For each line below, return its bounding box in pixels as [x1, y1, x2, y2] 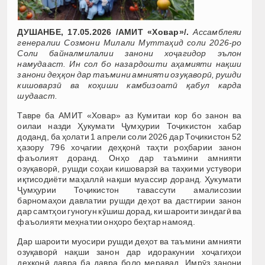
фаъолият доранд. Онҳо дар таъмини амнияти [17, 153, 242, 163]
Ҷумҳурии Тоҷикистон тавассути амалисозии [17, 185, 242, 195]
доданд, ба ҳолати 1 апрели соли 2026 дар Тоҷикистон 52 [17, 131, 242, 141]
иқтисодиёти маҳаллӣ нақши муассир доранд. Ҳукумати [17, 174, 242, 184]
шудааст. [17, 91, 58, 101]
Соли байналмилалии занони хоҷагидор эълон [17, 48, 242, 58]
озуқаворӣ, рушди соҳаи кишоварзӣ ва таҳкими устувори [17, 163, 242, 173]
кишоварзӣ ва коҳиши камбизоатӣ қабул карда [17, 80, 242, 90]
